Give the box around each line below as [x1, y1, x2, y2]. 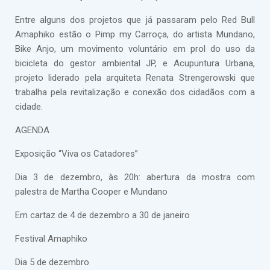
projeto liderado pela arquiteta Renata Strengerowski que [15, 72, 255, 83]
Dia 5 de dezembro [15, 257, 89, 268]
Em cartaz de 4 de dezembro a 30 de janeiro [15, 210, 190, 221]
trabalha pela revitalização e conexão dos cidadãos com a [15, 87, 255, 98]
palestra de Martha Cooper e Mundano [15, 186, 168, 197]
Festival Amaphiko [15, 233, 87, 244]
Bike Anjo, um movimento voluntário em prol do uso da [15, 43, 255, 54]
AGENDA [15, 125, 49, 136]
